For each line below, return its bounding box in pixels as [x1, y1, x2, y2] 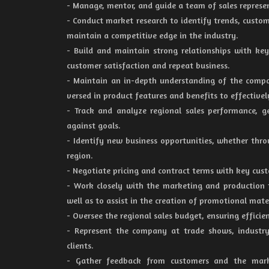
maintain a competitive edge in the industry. [67, 30, 238, 40]
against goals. [67, 120, 121, 130]
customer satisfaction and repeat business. [67, 60, 230, 70]
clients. [67, 240, 94, 250]
